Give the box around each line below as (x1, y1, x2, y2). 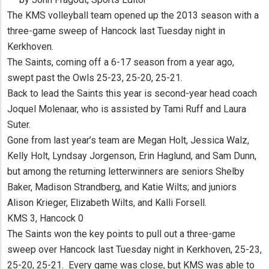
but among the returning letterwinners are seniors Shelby (7, 166, 244, 178)
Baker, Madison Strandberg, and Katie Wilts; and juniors (7, 181, 237, 193)
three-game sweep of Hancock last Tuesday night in (7, 25, 225, 37)
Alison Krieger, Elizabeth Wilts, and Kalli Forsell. (7, 197, 207, 209)
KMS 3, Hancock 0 (7, 213, 83, 225)
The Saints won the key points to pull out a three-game (7, 228, 235, 240)
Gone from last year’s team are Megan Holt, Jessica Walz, (7, 134, 249, 147)
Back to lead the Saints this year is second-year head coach (7, 88, 257, 100)
